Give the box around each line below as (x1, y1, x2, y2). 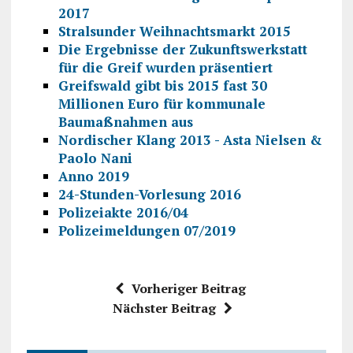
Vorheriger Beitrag (131, 279, 246, 297)
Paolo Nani (58, 148, 132, 167)
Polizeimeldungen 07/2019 (58, 221, 236, 240)
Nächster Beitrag (112, 299, 216, 317)
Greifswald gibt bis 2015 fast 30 (58, 76, 267, 95)
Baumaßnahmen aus (58, 112, 193, 131)
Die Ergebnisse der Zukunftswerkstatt (58, 39, 307, 58)
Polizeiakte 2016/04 (58, 203, 188, 221)
